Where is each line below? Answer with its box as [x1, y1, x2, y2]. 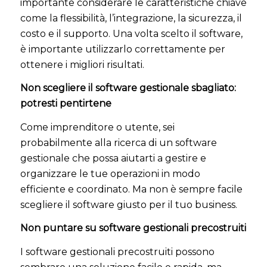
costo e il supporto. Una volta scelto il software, [20, 27, 243, 39]
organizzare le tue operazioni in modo [20, 167, 200, 179]
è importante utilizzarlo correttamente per [20, 43, 225, 55]
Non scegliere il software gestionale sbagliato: [20, 82, 236, 94]
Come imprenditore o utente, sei [20, 121, 175, 133]
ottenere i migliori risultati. [20, 58, 144, 70]
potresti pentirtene [20, 98, 111, 110]
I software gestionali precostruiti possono [20, 246, 215, 257]
